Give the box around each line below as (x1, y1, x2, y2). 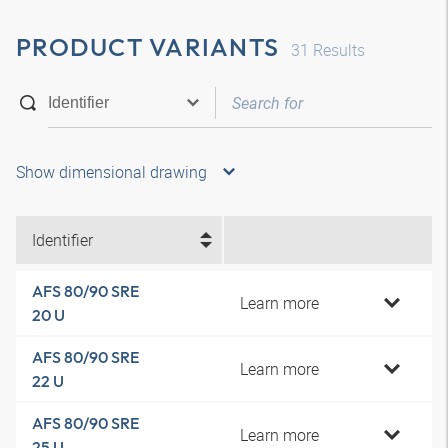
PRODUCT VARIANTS (16, 31, 279, 63)
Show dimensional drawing (16, 161, 207, 183)
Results (309, 39, 365, 61)
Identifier (32, 229, 93, 251)
